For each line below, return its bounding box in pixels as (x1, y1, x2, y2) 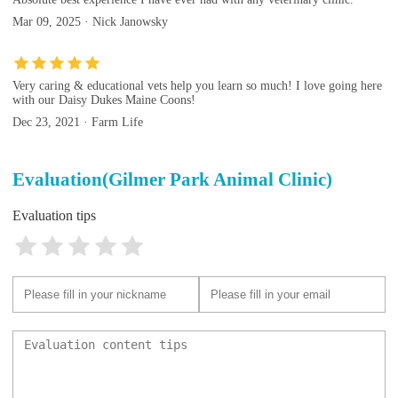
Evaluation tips (12, 207, 96, 223)
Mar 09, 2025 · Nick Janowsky (12, 15, 168, 29)
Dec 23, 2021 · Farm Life (12, 115, 143, 130)
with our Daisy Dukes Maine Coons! (12, 93, 195, 107)
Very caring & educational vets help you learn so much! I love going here (12, 79, 382, 93)
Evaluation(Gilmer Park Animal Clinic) (12, 168, 332, 190)
